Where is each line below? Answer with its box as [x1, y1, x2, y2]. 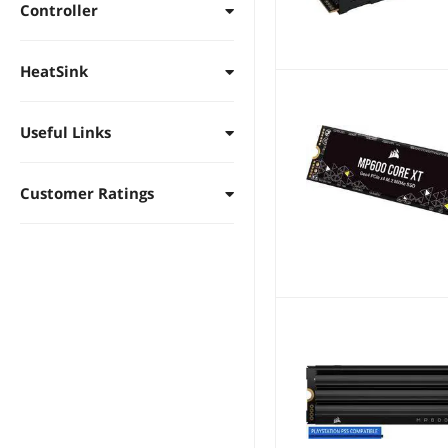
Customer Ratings [20, 182, 154, 203]
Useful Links [20, 121, 111, 142]
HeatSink [20, 60, 88, 81]
